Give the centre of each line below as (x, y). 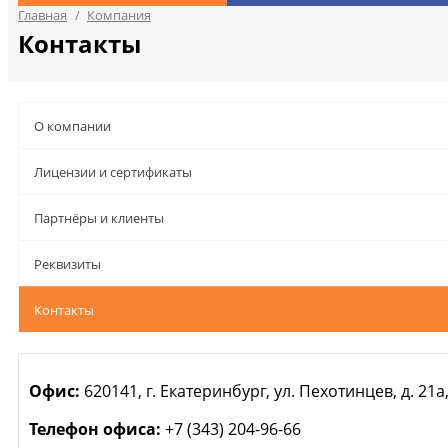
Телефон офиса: (95, 429)
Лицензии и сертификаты (113, 172)
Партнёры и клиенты (99, 218)
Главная (42, 15)
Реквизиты (67, 264)
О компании (72, 126)
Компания (119, 15)
